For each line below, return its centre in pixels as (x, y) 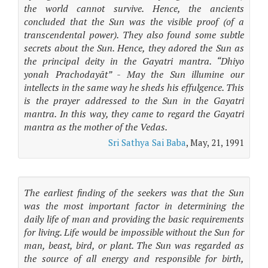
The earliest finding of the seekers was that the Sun (134, 193)
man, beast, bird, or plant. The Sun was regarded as (134, 245)
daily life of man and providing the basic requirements (134, 219)
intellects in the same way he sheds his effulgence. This (134, 87)
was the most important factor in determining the (134, 206)
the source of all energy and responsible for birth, (134, 258)
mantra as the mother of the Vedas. (96, 127)
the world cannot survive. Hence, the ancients (134, 8)
